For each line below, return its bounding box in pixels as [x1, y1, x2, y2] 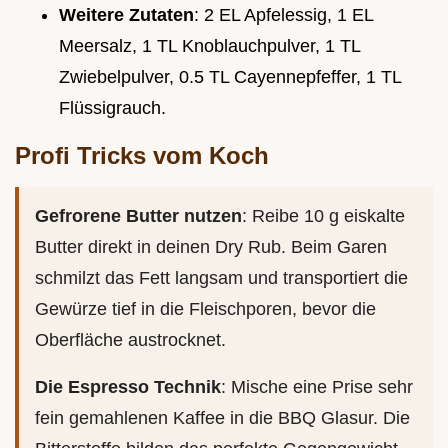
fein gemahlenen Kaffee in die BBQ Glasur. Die [35, 407, 410, 428]
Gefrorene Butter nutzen [35, 205, 242, 226]
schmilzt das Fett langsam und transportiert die [35, 267, 408, 288]
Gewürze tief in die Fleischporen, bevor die [35, 298, 376, 319]
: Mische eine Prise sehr [221, 376, 413, 397]
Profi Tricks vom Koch [15, 141, 269, 169]
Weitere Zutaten [59, 4, 194, 25]
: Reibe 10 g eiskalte [242, 205, 405, 226]
